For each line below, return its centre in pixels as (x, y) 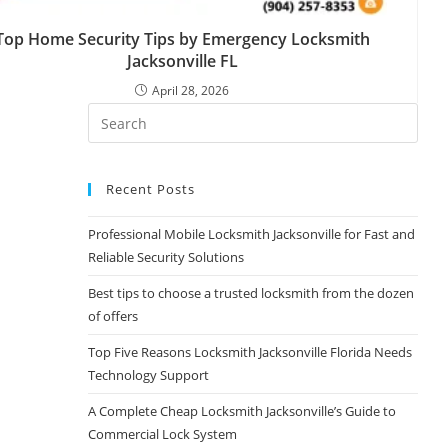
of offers (113, 316)
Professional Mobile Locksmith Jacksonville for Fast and (252, 234)
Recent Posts (151, 189)
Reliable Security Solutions (166, 257)
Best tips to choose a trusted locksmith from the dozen (251, 293)
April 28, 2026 (191, 91)
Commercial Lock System (163, 434)
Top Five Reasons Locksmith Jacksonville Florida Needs (250, 352)
